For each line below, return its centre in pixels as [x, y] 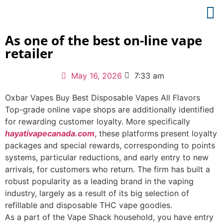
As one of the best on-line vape [104, 40]
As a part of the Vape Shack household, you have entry [109, 217]
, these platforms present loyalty [156, 133]
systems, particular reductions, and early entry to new [107, 157]
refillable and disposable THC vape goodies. [89, 205]
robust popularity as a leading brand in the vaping [99, 181]
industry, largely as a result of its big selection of [97, 193]
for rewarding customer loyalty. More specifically [98, 121]
